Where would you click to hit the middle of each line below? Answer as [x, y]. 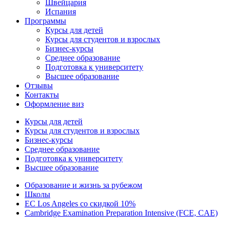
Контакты [42, 95]
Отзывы [39, 85]
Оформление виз [54, 104]
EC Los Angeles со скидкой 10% [80, 204]
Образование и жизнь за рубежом [83, 185]
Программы [45, 21]
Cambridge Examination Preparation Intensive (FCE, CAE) [121, 213]
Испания [61, 12]
